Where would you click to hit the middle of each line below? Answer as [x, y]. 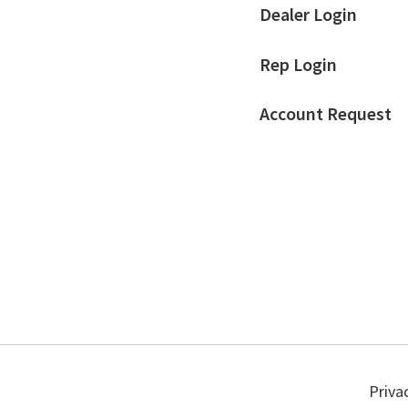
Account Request [325, 114]
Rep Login [298, 64]
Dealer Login [308, 14]
